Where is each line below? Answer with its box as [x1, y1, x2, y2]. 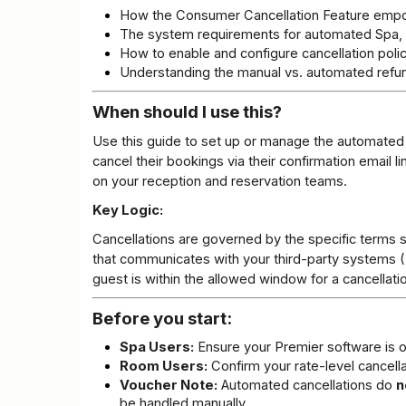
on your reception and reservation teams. [92, 173, 347, 190]
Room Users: [120, 358, 208, 375]
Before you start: [92, 308, 232, 330]
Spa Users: [120, 339, 194, 356]
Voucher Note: [120, 377, 217, 394]
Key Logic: [92, 202, 163, 219]
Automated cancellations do [217, 377, 396, 394]
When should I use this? [92, 101, 282, 123]
